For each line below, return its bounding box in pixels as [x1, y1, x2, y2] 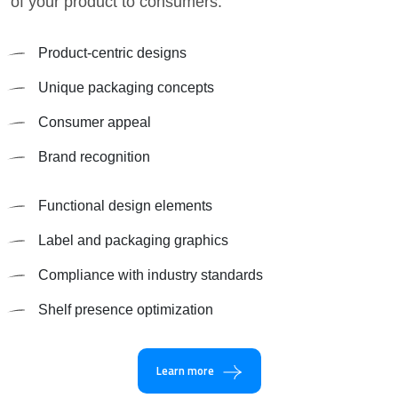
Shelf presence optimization [38, 302, 213, 318]
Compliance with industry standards [38, 267, 263, 283]
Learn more [155, 362, 214, 380]
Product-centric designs [38, 45, 187, 61]
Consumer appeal [38, 115, 151, 131]
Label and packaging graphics [38, 233, 228, 249]
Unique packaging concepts [38, 80, 214, 96]
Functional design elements [38, 198, 212, 214]
